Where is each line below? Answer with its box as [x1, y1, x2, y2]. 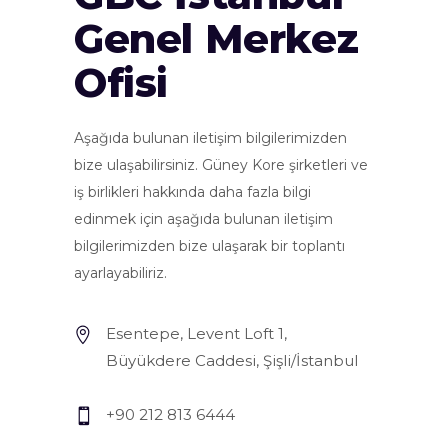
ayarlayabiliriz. [74, 264, 167, 283]
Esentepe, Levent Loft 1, [106, 324, 287, 344]
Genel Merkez [74, 14, 359, 64]
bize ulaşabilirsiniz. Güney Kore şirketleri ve [74, 156, 368, 175]
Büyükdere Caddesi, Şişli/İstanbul [106, 351, 358, 371]
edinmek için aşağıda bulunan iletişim [74, 210, 333, 229]
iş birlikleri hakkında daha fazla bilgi [74, 183, 311, 202]
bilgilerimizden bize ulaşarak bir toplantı [74, 237, 345, 256]
